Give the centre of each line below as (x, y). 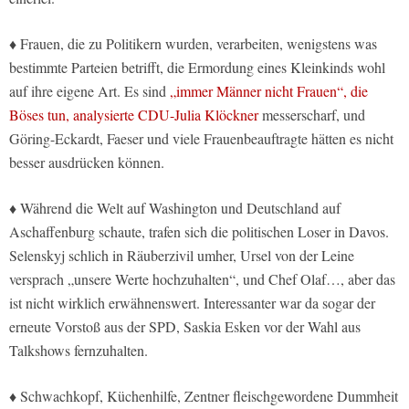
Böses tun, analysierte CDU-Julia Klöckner (134, 115)
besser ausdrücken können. (87, 163)
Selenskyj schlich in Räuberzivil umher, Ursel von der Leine (182, 256)
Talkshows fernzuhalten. (79, 351)
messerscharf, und (312, 115)
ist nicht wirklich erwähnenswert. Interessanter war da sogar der (192, 303)
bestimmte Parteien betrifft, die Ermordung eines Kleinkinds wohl (197, 68)
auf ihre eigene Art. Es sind (88, 91)
